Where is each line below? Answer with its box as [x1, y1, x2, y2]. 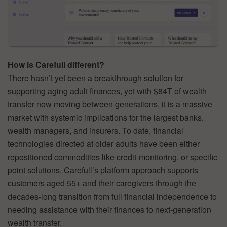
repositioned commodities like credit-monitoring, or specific [8, 150, 217, 163]
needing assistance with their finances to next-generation [8, 203, 211, 215]
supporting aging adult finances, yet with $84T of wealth [8, 85, 207, 97]
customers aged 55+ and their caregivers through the [8, 177, 196, 189]
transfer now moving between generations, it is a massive [8, 98, 212, 110]
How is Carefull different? [8, 58, 104, 70]
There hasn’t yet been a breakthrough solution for [8, 71, 183, 84]
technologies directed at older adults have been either [8, 137, 200, 149]
